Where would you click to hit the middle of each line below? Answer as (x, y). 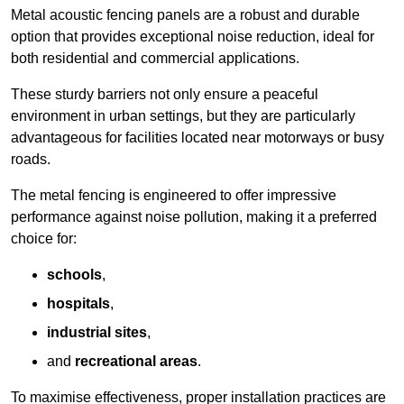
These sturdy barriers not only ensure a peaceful (165, 95)
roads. (31, 160)
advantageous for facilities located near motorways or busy (197, 138)
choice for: (44, 239)
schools (74, 275)
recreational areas (136, 362)
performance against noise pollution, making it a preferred (194, 217)
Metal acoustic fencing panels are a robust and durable (185, 15)
